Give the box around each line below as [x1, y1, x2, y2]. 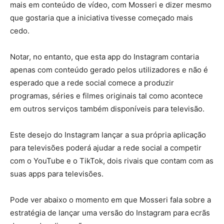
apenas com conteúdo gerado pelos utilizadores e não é [10, 64, 208, 74]
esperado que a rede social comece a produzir [10, 77, 174, 87]
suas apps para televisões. [10, 168, 103, 178]
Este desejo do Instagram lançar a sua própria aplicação [10, 129, 206, 139]
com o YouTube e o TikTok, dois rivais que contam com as [10, 155, 213, 165]
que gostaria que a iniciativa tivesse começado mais [10, 12, 193, 22]
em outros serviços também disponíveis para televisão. [10, 103, 204, 113]
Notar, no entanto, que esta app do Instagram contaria [10, 51, 199, 61]
